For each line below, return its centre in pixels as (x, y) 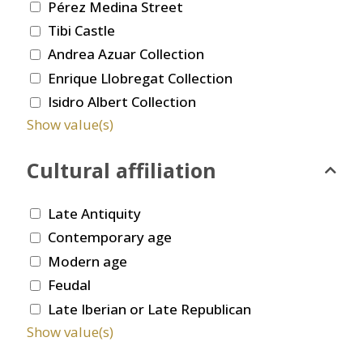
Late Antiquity (94, 213)
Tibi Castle (81, 31)
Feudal (69, 285)
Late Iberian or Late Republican (149, 309)
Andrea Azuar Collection (126, 54)
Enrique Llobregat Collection (140, 78)
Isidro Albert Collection (122, 102)
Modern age (88, 261)
